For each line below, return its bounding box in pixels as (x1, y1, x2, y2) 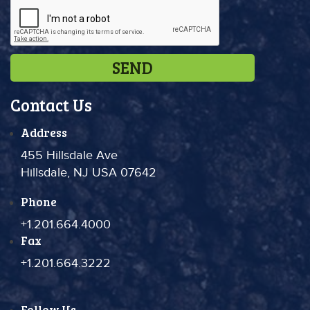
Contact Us (10, 93, 92, 116)
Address (21, 125, 67, 140)
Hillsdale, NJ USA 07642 (21, 165, 156, 180)
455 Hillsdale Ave (21, 148, 118, 163)
